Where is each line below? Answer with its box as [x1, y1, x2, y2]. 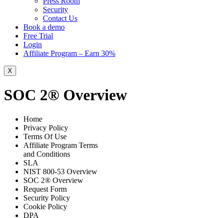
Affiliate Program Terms [23, 141, 98, 149]
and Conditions [23, 149, 70, 158]
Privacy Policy [23, 123, 68, 132]
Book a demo [23, 22, 65, 31]
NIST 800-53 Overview [23, 167, 97, 176]
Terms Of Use [23, 132, 67, 141]
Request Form [23, 184, 67, 193]
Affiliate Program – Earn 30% [23, 49, 115, 57]
